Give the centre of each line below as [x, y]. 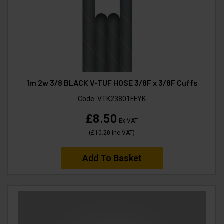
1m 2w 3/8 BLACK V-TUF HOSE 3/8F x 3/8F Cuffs [112, 82]
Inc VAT [122, 133]
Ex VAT [128, 121]
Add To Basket [112, 158]
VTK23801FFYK [122, 99]
